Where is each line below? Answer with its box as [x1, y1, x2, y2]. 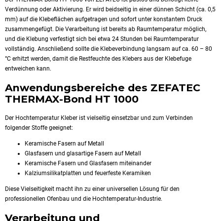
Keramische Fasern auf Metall [25, 140, 104, 147]
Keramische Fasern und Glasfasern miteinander [25, 160, 151, 167]
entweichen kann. [5, 65, 51, 72]
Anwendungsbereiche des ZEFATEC [5, 81, 200, 94]
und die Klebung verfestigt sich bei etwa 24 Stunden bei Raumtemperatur [5, 36, 199, 42]
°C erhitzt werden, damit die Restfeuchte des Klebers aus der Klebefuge [5, 55, 191, 62]
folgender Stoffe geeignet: [5, 124, 73, 132]
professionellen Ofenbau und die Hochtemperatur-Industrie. [5, 195, 162, 203]
